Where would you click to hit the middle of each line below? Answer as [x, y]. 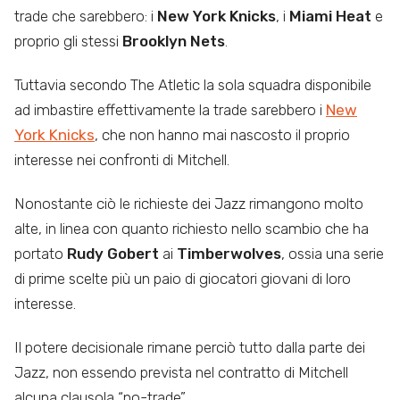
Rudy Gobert [113, 253]
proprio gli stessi [68, 42]
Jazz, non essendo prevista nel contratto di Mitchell [181, 372]
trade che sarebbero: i [86, 17]
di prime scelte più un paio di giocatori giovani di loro [183, 278]
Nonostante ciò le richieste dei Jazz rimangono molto [189, 203]
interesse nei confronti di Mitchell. [122, 160]
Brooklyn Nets [174, 42]
